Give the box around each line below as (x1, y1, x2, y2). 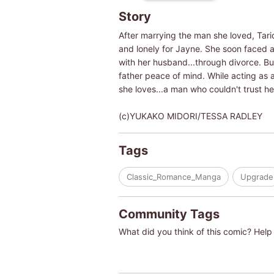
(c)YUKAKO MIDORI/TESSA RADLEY (118, 110, 262, 121)
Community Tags (118, 206, 220, 221)
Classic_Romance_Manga (126, 171, 221, 182)
